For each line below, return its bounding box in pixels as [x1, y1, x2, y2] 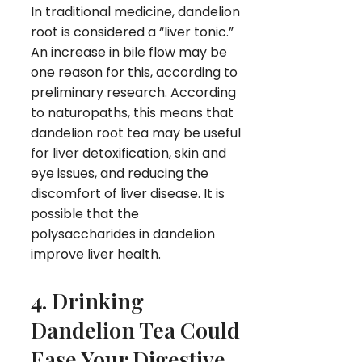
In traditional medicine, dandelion [31, 2, 240, 21]
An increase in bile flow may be [31, 42, 227, 61]
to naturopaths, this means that [31, 103, 234, 122]
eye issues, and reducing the [31, 163, 208, 183]
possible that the [31, 204, 139, 223]
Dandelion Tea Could [31, 314, 240, 344]
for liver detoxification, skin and [31, 143, 226, 162]
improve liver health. [31, 244, 161, 263]
